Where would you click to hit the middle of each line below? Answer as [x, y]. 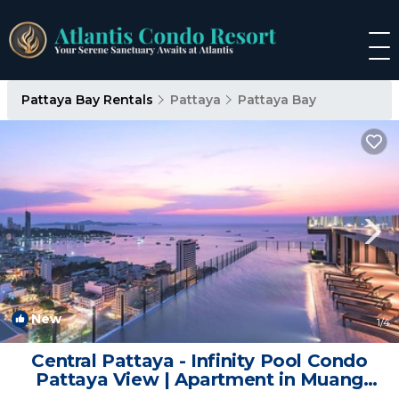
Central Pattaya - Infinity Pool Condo [199, 361]
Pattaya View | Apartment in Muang [199, 379]
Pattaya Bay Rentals [89, 100]
